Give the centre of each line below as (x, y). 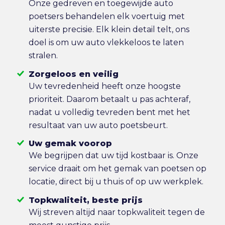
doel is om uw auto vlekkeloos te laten (106, 43)
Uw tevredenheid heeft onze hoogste (104, 86)
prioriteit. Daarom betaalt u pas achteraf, (109, 99)
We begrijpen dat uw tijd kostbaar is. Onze (113, 156)
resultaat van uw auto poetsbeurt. (98, 125)
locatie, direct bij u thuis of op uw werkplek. (116, 182)
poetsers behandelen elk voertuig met (106, 17)
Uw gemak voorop (70, 144)
